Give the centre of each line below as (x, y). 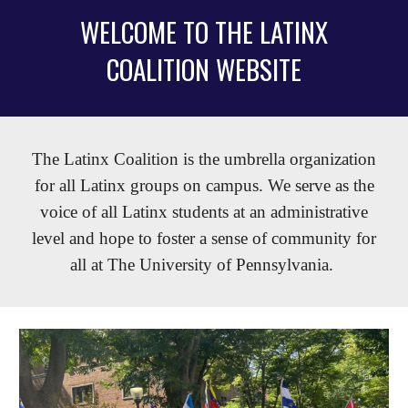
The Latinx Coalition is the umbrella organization (204, 159)
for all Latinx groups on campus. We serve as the (204, 185)
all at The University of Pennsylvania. (204, 265)
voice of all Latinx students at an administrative (204, 212)
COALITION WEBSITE (204, 69)
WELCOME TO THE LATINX (204, 31)
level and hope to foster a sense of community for (204, 238)
